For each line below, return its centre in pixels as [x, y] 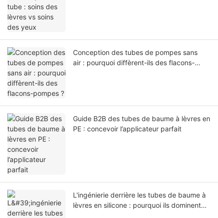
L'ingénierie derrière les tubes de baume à [139, 195]
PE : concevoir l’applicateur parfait [127, 128]
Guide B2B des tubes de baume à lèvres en [142, 118]
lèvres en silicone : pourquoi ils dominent [137, 205]
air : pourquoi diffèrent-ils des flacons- [134, 62]
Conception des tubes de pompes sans [135, 52]
